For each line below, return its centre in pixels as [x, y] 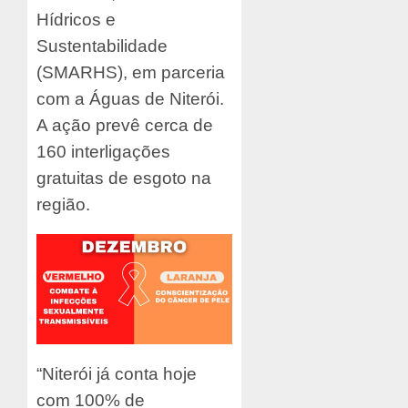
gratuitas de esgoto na [124, 178]
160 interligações [103, 152]
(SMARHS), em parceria [131, 73]
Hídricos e [76, 20]
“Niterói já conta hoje [117, 373]
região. [66, 205]
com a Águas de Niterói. [130, 99]
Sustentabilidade [102, 46]
